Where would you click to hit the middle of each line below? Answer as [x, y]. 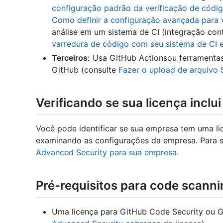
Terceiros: [71, 58]
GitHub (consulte [85, 70]
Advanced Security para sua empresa [106, 153]
